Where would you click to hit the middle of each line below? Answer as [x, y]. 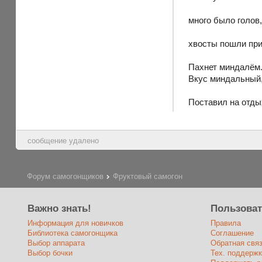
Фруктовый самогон [148, 177]
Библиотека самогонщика [73, 233]
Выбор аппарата [56, 243]
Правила [225, 223]
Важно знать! [60, 208]
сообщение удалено [63, 140]
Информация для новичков [76, 223]
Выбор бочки [50, 253]
